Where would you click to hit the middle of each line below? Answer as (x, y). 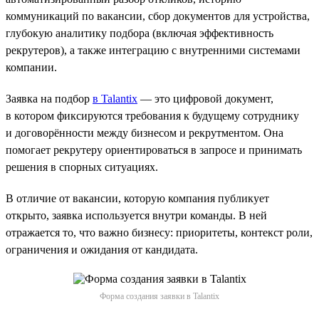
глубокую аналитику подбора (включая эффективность (140, 33)
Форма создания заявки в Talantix (159, 296)
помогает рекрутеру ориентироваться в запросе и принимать (154, 150)
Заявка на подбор (49, 98)
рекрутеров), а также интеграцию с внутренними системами (153, 50)
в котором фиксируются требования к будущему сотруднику (152, 115)
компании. (31, 67)
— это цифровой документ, (205, 98)
